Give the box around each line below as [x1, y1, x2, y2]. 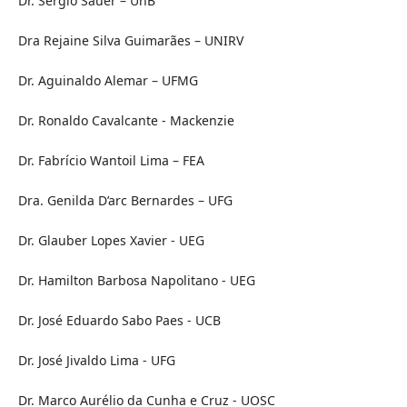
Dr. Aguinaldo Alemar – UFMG [17, 72, 198, 90]
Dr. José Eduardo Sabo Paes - [17, 312, 192, 330]
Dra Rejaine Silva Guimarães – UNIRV [17, 32, 243, 50]
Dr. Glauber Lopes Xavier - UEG [17, 232, 204, 250]
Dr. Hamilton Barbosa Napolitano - [17, 272, 226, 290]
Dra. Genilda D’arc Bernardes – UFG [17, 192, 233, 210]
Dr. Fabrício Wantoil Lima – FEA [17, 152, 204, 170]
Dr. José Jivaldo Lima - [17, 352, 147, 370]
